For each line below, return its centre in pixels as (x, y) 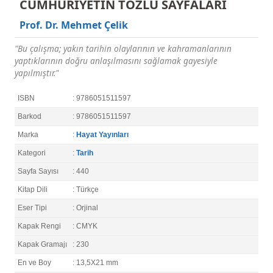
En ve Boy (34, 263)
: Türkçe (86, 190)
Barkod (30, 117)
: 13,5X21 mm (95, 263)
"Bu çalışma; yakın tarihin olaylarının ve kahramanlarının (123, 49)
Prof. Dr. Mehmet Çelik (74, 25)
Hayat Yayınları (102, 135)
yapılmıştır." (37, 73)
